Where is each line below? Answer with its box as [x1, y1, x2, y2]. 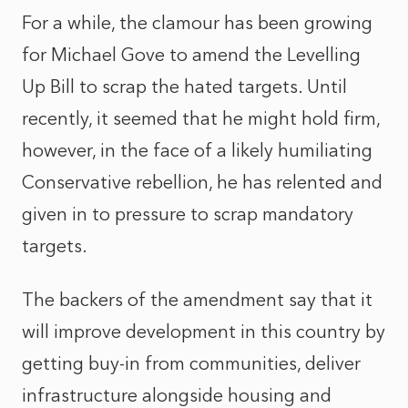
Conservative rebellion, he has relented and [22, 171, 382, 193]
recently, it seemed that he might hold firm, [22, 107, 380, 129]
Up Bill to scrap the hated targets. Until [22, 76, 347, 97]
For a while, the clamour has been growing [22, 12, 372, 34]
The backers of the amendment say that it [22, 289, 372, 311]
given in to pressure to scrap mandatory [22, 203, 353, 225]
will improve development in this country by [22, 321, 385, 342]
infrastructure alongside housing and [22, 384, 331, 406]
